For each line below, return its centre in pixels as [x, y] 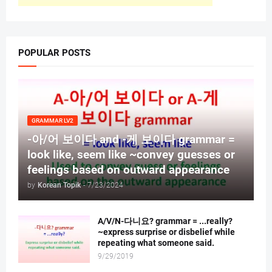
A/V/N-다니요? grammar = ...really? [165, 221]
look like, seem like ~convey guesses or [131, 155]
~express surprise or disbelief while [166, 232]
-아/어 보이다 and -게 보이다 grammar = [131, 140]
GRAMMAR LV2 [53, 121]
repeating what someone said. [156, 243]
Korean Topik [59, 185]
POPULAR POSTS [54, 53]
